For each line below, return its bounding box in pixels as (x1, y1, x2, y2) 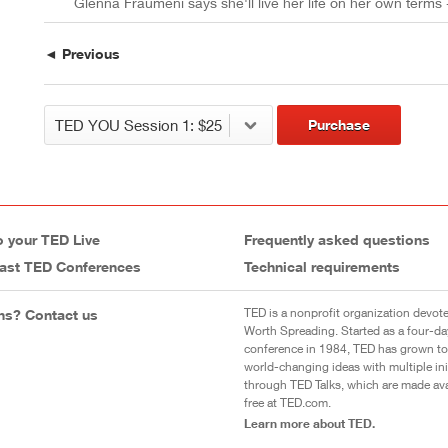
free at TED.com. (243, 395, 331, 411)
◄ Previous (43, 45, 120, 63)
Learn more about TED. (243, 415, 375, 432)
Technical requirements (243, 258, 400, 276)
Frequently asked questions (243, 231, 430, 249)
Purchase (307, 116, 370, 134)
